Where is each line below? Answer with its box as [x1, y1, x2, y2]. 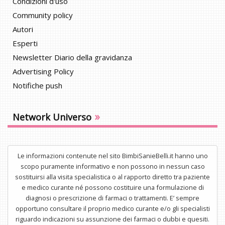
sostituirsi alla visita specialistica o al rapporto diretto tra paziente [15, 172, 210, 182]
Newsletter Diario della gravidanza [13, 52, 132, 63]
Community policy [13, 10, 73, 21]
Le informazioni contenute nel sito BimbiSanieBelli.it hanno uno [17, 151, 208, 161]
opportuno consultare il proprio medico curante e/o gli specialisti [15, 204, 210, 213]
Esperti [13, 38, 38, 49]
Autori [13, 24, 33, 35]
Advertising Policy [13, 66, 74, 77]
